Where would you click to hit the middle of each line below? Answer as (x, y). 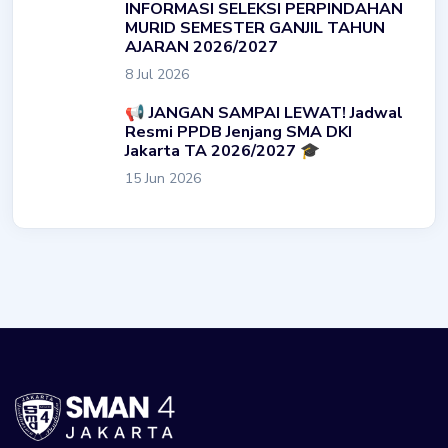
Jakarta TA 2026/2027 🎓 (222, 150)
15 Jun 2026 (163, 178)
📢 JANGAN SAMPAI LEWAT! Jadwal (264, 112)
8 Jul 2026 (157, 74)
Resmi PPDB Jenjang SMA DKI (238, 131)
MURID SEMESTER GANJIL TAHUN (255, 27)
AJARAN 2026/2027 (201, 46)
